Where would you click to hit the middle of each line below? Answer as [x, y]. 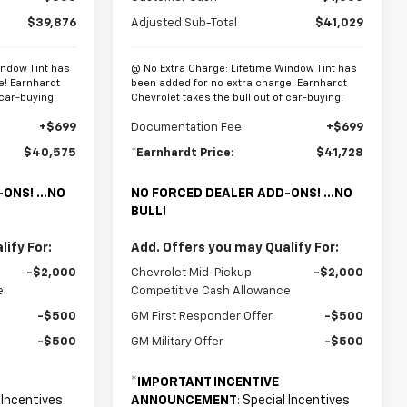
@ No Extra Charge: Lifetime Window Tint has [244, 68]
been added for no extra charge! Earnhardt [239, 83]
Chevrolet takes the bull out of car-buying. [238, 97]
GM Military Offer [178, 342]
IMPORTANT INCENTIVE [208, 382]
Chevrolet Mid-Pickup [192, 273]
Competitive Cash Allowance [211, 291]
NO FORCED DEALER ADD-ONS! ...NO [242, 193]
